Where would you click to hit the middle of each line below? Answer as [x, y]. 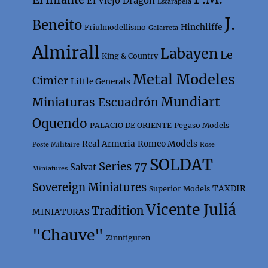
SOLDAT [182, 165]
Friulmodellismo [115, 27]
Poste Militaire [56, 144]
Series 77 [123, 166]
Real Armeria [109, 143]
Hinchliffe [202, 27]
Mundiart [191, 102]
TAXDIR [229, 188]
